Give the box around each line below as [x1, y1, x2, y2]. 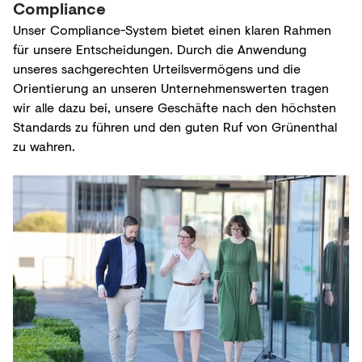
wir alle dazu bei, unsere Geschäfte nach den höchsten [13, 98, 336, 117]
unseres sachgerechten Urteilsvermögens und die [13, 59, 301, 78]
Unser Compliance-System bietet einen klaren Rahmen [13, 20, 331, 40]
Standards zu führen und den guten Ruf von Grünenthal [13, 117, 337, 137]
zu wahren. [13, 137, 75, 156]
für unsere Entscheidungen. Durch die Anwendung [13, 40, 306, 59]
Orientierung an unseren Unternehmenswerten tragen [13, 78, 329, 98]
